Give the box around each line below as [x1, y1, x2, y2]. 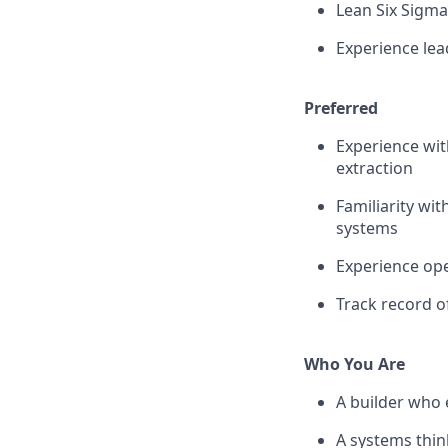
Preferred [304, 97, 378, 119]
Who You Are [304, 353, 405, 375]
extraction [336, 157, 413, 179]
